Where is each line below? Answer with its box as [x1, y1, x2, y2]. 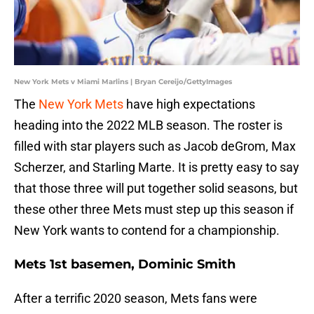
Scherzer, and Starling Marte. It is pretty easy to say [14, 160, 299, 175]
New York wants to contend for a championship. [14, 223, 280, 238]
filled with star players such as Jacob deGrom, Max [14, 139, 296, 154]
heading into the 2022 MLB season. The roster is [14, 118, 282, 133]
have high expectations [123, 97, 255, 112]
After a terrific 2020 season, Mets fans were [14, 291, 257, 306]
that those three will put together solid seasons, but [14, 181, 298, 196]
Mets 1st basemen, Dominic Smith [14, 257, 235, 273]
